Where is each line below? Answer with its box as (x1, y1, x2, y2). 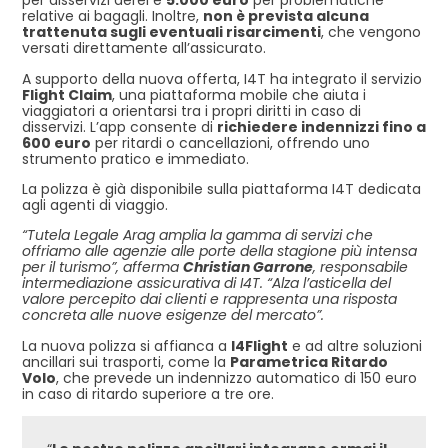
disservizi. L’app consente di (22, 116, 217, 137)
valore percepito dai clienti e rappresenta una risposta (22, 289, 397, 310)
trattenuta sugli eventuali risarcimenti (22, 22, 321, 43)
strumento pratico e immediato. (22, 148, 249, 169)
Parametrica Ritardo (230, 351, 388, 372)
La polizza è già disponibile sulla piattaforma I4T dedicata (22, 178, 421, 199)
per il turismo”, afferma (22, 257, 183, 278)
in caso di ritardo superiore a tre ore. (22, 383, 274, 404)
